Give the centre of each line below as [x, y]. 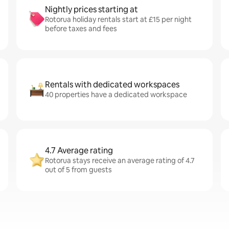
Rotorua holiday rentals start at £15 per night [118, 19]
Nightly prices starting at [91, 9]
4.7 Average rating [79, 151]
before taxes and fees [81, 29]
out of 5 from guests [78, 170]
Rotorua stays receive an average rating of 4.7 [120, 161]
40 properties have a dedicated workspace [116, 95]
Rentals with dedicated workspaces [112, 85]
